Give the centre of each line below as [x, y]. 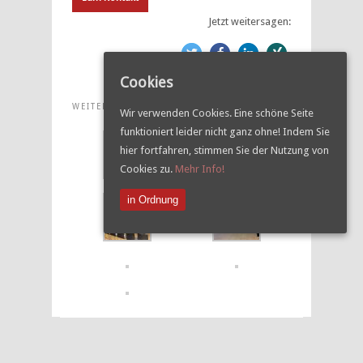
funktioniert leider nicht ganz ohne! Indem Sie [225, 131]
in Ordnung [153, 199]
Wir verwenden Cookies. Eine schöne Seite [217, 113]
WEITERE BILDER [113, 107]
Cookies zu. [147, 169]
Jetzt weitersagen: [250, 21]
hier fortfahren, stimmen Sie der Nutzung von [224, 150]
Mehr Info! [200, 169]
